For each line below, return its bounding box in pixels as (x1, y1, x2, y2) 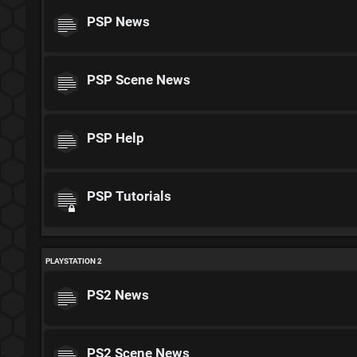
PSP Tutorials (87, 188, 171, 204)
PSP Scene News (87, 72, 190, 88)
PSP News (87, 14, 150, 29)
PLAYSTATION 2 (45, 256, 102, 265)
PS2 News (87, 287, 149, 303)
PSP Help (87, 130, 144, 146)
